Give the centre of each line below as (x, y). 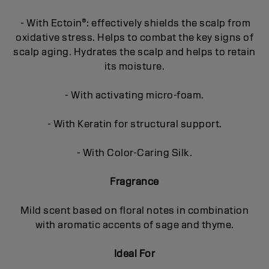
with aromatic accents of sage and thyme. (134, 225)
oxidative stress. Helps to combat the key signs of (134, 37)
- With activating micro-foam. (134, 95)
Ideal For (134, 253)
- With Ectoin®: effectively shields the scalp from (134, 23)
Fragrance (134, 181)
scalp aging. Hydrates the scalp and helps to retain (134, 52)
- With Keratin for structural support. (134, 124)
